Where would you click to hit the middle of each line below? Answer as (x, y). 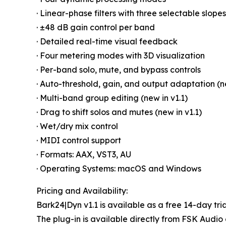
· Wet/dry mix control (77, 126)
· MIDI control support (79, 140)
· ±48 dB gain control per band (96, 27)
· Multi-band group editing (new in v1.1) (112, 98)
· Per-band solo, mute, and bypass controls (119, 70)
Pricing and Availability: (82, 191)
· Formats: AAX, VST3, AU (84, 155)
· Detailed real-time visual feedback (107, 42)
